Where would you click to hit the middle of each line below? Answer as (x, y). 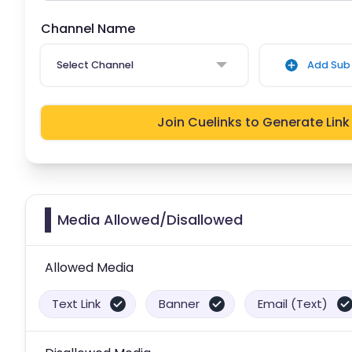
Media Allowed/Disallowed (150, 219)
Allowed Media (89, 267)
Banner (179, 303)
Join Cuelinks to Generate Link (254, 122)
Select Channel (95, 65)
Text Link (76, 303)
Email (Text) (293, 303)
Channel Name (88, 28)
